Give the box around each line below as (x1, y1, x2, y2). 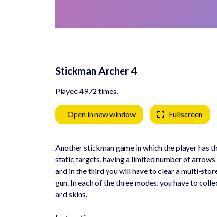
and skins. (55, 189, 87, 199)
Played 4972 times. (55, 86, 118, 95)
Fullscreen (169, 109, 202, 119)
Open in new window (67, 109, 136, 119)
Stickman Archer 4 (55, 64, 137, 77)
